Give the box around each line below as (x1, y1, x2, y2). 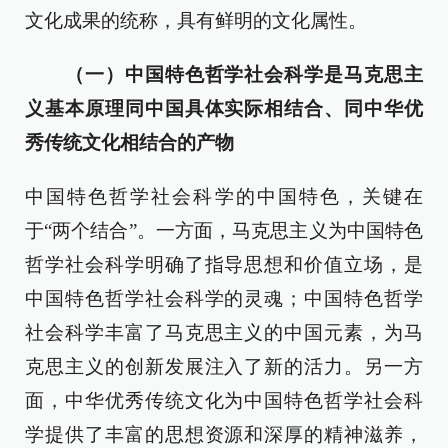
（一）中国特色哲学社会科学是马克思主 (44, 64, 424, 85)
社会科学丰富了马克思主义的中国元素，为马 (25, 322, 423, 343)
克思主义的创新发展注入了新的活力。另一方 (25, 356, 423, 377)
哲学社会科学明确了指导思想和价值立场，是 (25, 254, 423, 275)
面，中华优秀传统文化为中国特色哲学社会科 (25, 390, 423, 411)
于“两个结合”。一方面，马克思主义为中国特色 (25, 220, 423, 241)
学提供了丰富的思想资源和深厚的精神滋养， (25, 424, 423, 445)
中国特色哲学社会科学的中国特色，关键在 (25, 186, 423, 207)
